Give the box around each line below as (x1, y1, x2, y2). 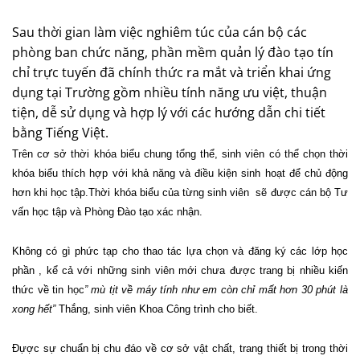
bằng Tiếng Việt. (12, 123, 108, 141)
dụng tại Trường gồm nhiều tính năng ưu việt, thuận (12, 83, 327, 101)
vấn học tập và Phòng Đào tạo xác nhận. (12, 205, 202, 218)
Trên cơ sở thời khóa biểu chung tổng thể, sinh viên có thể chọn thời (12, 147, 348, 160)
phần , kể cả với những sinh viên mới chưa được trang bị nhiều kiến (12, 264, 348, 276)
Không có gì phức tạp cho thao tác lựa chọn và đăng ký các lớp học (12, 244, 348, 257)
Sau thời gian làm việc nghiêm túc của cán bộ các (12, 22, 307, 41)
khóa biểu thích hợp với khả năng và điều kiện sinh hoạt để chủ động (12, 166, 348, 179)
